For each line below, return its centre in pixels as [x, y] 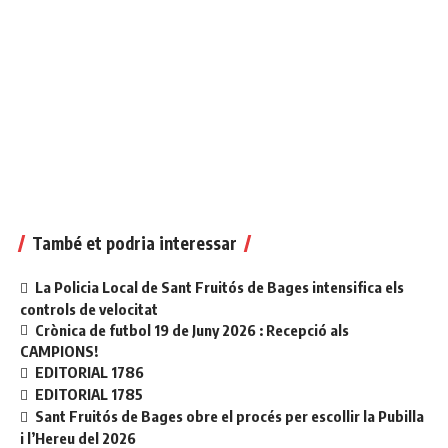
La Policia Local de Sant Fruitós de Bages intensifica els [220, 286]
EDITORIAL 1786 [90, 372]
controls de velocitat [89, 308]
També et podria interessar [134, 242]
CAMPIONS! [59, 351]
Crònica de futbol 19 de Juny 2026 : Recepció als [192, 329]
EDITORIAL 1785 [89, 394]
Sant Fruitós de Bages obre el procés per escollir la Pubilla [230, 416]
